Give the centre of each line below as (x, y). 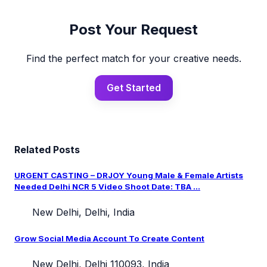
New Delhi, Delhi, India (82, 212)
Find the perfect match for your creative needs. (133, 58)
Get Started (133, 87)
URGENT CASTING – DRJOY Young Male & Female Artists (129, 176)
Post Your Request (133, 29)
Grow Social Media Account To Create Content (109, 238)
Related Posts (47, 149)
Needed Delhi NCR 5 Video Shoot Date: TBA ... (107, 187)
